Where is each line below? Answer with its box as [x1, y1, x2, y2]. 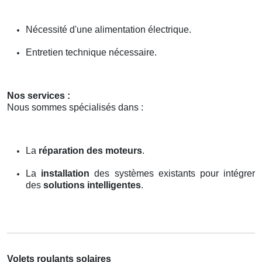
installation [41, 168, 90, 178]
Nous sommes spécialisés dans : [7, 102, 143, 112]
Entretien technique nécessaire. [26, 47, 157, 57]
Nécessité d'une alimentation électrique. [26, 24, 191, 35]
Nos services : [7, 90, 70, 101]
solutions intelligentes [43, 180, 141, 190]
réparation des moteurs [39, 145, 142, 156]
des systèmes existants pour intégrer [89, 168, 256, 178]
